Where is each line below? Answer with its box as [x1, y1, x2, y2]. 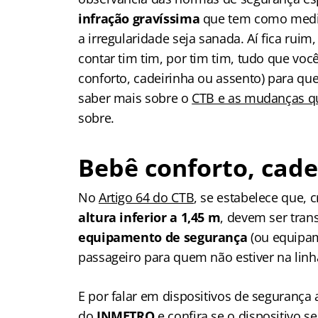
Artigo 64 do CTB [98, 189, 194, 206]
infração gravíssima [78, 10, 200, 27]
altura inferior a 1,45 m [78, 209, 221, 226]
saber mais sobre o [78, 89, 192, 106]
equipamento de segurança [78, 229, 251, 246]
